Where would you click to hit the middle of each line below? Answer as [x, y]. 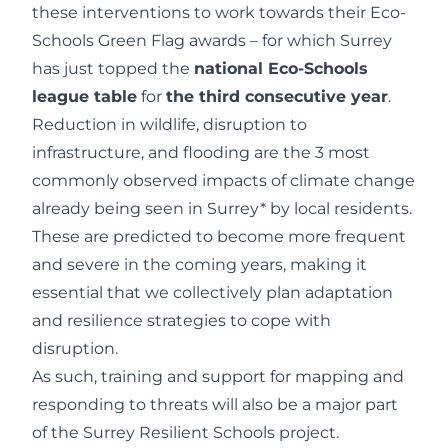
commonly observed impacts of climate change [223, 181]
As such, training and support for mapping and [218, 377]
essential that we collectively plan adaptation [212, 293]
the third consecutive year [277, 97]
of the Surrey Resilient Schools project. [185, 433]
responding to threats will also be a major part [215, 405]
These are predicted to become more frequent [219, 237]
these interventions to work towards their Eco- [219, 13]
